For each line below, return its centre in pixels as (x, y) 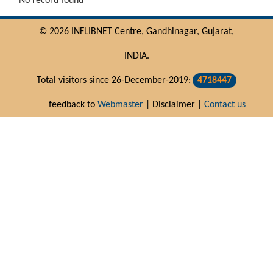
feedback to (73, 105)
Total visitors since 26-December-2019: (114, 80)
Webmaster (120, 105)
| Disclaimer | (174, 105)
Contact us (225, 105)
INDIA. (136, 56)
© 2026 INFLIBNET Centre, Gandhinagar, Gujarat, (136, 31)
